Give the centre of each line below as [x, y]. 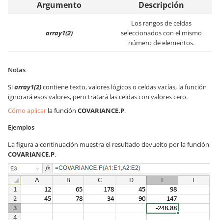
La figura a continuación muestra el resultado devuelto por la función [109, 144]
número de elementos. [161, 43]
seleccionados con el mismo [161, 33]
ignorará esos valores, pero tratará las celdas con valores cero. [98, 97]
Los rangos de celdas [161, 23]
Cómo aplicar [27, 110]
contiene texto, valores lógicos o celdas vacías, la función [124, 87]
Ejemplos [21, 127]
